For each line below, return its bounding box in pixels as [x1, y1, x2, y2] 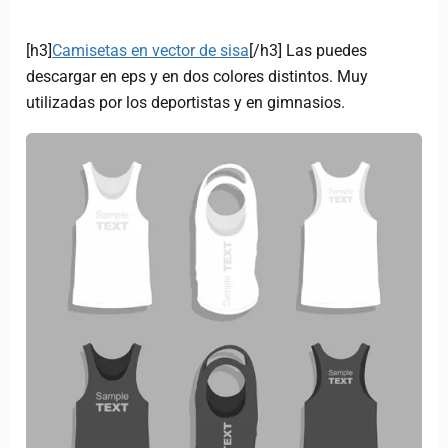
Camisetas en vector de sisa [52, 40, 250, 60]
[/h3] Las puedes [249, 40, 368, 60]
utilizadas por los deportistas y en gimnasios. [26, 92, 346, 112]
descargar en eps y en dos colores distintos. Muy [26, 66, 369, 86]
